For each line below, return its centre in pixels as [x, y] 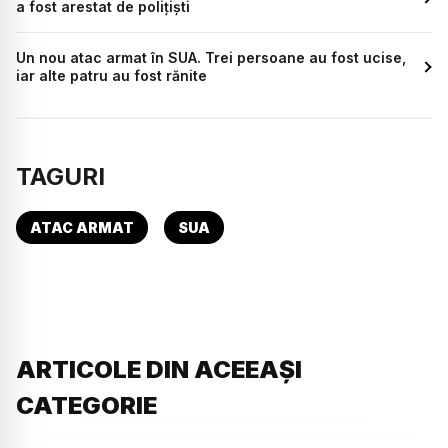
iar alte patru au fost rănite [111, 76]
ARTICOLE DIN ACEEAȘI [159, 370]
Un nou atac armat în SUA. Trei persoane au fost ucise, [211, 58]
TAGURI [60, 177]
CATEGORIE [86, 406]
